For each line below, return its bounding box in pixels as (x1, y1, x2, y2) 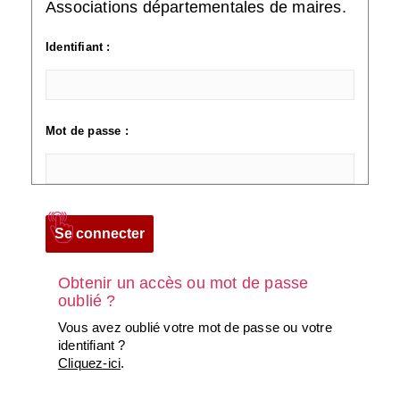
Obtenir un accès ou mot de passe (58, 273, 309, 292)
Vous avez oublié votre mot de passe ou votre (58, 319, 332, 335)
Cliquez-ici (58, 354, 121, 371)
